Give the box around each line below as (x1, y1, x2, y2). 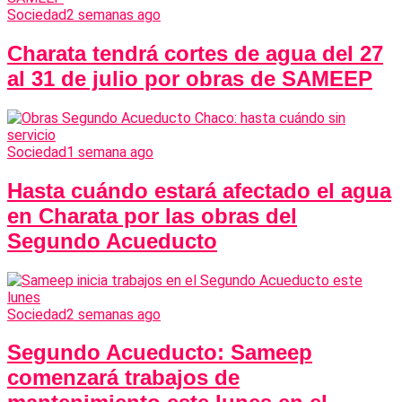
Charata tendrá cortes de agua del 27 (7, 40, 383, 66)
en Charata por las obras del (7, 203, 297, 228)
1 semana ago (66, 143, 153, 161)
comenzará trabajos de (7, 365, 240, 390)
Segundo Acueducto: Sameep (7, 340, 312, 365)
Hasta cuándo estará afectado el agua (7, 178, 391, 203)
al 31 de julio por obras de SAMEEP (7, 66, 372, 91)
